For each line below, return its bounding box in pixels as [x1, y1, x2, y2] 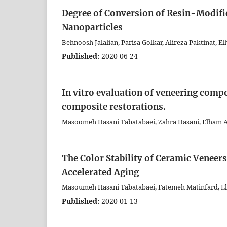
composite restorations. [62, 101, 166, 112]
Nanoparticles [62, 22, 123, 33]
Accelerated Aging [62, 167, 139, 178]
